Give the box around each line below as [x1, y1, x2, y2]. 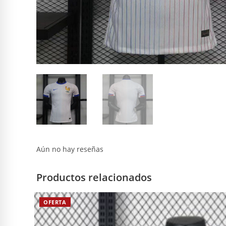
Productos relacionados [36, 171, 152, 184]
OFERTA [43, 198, 67, 206]
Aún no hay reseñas [36, 144, 103, 154]
